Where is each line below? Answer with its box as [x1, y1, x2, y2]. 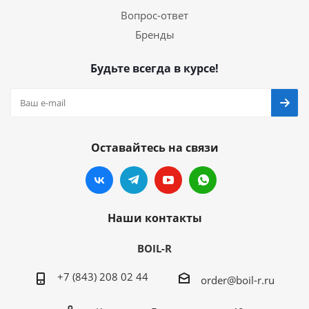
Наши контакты [107, 210, 202, 226]
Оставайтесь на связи [90, 140, 219, 155]
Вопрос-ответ [121, 8, 188, 22]
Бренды [134, 28, 175, 41]
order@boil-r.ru [200, 272, 275, 287]
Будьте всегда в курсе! [90, 61, 219, 76]
